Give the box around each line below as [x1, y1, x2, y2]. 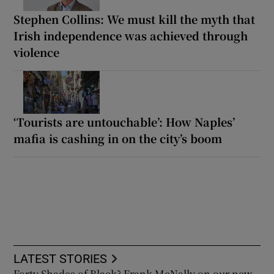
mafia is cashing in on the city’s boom [13, 130, 223, 146]
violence [13, 43, 60, 60]
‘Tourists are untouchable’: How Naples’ [13, 113, 235, 130]
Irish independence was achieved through [13, 27, 248, 43]
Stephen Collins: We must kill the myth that [13, 10, 256, 27]
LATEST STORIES [13, 252, 108, 265]
